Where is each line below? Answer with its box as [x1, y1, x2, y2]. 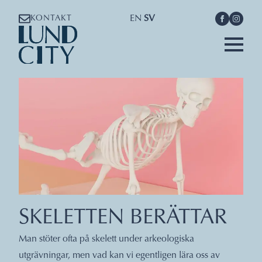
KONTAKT [30, 14, 72, 23]
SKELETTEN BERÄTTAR [19, 207, 227, 229]
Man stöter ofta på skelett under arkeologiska [19, 234, 194, 244]
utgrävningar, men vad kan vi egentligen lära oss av [19, 250, 220, 260]
